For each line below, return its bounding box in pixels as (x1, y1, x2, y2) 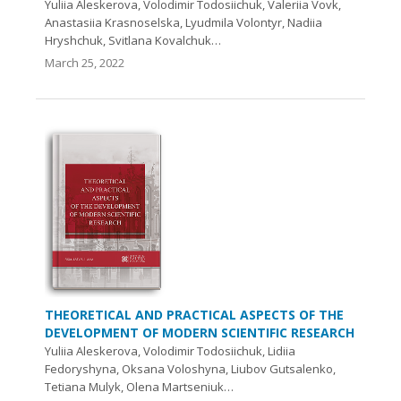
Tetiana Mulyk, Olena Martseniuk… (45, 379, 234, 395)
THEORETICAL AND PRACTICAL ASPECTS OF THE (45, 306, 344, 323)
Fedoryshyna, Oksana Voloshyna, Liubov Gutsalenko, (45, 361, 336, 377)
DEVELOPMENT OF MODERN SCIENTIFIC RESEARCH (45, 324, 354, 341)
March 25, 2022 (45, 54, 124, 71)
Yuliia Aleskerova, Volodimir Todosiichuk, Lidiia (45, 343, 295, 359)
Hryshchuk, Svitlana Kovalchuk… (45, 31, 221, 48)
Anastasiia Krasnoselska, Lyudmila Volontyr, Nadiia (45, 13, 322, 30)
